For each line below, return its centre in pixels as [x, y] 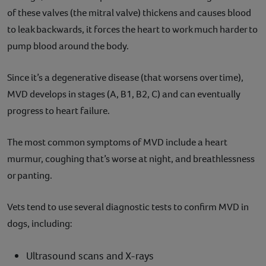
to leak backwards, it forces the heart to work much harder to [132, 29]
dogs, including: [40, 223]
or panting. [30, 175]
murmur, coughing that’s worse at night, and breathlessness [131, 159]
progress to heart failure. [58, 110]
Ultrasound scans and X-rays [90, 256]
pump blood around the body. [68, 46]
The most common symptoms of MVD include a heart [117, 142]
